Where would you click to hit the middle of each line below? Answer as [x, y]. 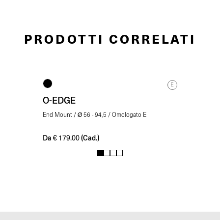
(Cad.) [90, 138]
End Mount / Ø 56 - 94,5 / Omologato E [95, 115]
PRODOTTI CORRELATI [110, 39]
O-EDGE [59, 100]
